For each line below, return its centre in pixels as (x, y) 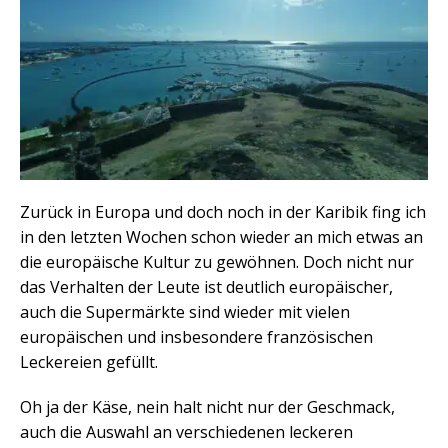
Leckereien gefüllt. (89, 362)
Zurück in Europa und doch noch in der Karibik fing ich (223, 212)
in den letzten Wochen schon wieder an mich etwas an (221, 237)
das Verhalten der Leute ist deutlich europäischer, (206, 287)
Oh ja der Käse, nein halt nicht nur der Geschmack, (207, 407)
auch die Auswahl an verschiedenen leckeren (186, 432)
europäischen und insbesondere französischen (196, 337)
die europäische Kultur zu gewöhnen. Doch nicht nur (217, 262)
